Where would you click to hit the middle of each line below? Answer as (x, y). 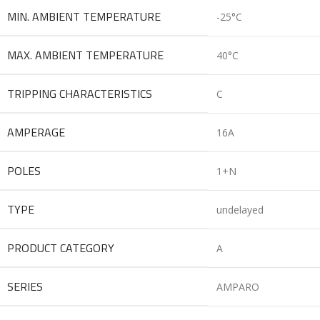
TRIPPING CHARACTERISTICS (80, 93)
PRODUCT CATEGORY (61, 247)
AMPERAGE (36, 132)
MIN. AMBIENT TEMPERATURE (84, 16)
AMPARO (238, 286)
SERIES (25, 286)
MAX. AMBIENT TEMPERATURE (85, 55)
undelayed (240, 209)
